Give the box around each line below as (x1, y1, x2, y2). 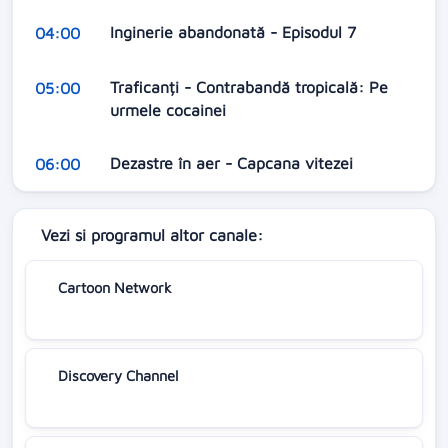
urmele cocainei (109, 100, 231, 119)
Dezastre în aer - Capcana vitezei (109, 154, 358, 173)
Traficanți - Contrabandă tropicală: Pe (109, 77, 388, 96)
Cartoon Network (58, 279, 172, 297)
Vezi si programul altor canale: (41, 225, 263, 245)
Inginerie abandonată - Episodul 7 (109, 23, 361, 42)
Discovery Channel (58, 367, 178, 385)
